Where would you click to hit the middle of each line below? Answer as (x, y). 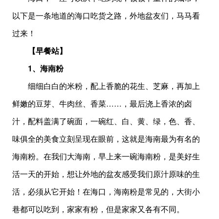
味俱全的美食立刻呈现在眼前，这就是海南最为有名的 (106, 139)
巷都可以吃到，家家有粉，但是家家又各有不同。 (98, 209)
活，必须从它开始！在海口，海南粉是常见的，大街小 (106, 191)
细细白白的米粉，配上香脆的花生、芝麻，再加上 (106, 86)
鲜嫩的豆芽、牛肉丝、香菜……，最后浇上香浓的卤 (102, 103)
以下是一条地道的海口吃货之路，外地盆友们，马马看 (106, 15)
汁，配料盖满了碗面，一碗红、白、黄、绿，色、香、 (106, 121)
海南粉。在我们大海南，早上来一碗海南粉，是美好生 (106, 156)
